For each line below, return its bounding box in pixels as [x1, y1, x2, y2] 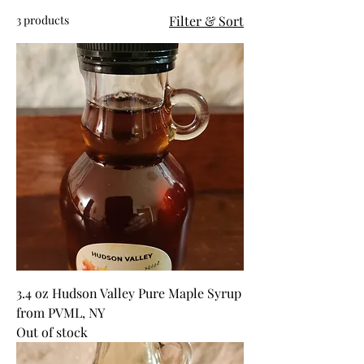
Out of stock [16, 323, 88, 340]
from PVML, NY [16, 303, 105, 321]
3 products [16, 11, 69, 28]
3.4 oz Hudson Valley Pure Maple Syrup [16, 284, 241, 301]
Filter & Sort [169, 11, 244, 29]
